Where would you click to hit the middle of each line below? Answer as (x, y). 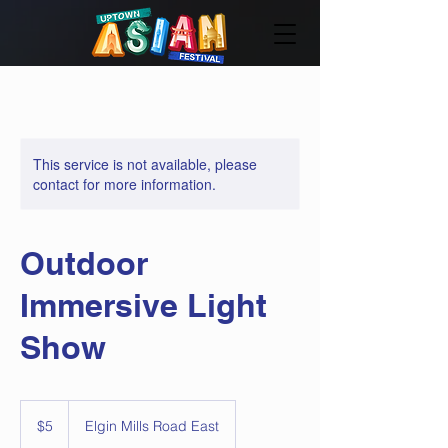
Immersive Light (143, 305)
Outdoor (84, 263)
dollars (36, 428)
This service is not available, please (145, 164)
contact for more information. (124, 184)
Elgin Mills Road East (152, 426)
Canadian (43, 417)
